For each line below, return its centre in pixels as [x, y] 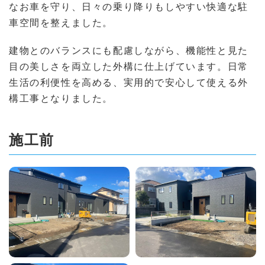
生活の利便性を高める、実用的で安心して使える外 [129, 82]
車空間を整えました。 [61, 22]
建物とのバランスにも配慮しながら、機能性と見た [129, 50]
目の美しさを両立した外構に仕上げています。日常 [129, 66]
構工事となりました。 [61, 98]
